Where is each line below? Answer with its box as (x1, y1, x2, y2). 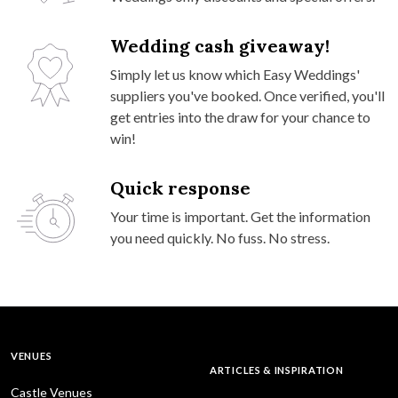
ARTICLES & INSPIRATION (210, 363, 344, 376)
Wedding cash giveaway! (110, 34, 330, 57)
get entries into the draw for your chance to (110, 107, 370, 125)
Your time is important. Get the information (110, 207, 370, 225)
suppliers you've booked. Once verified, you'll (110, 86, 385, 104)
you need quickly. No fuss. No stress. (110, 228, 330, 246)
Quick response (110, 176, 251, 199)
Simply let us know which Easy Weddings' (110, 65, 360, 83)
